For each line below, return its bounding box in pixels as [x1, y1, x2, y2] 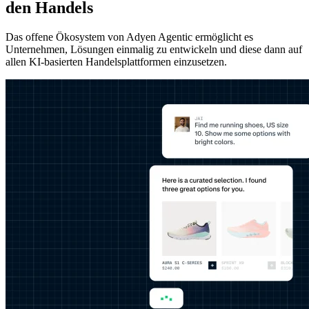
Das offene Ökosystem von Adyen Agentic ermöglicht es [6, 30, 253, 43]
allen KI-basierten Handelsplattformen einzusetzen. [6, 55, 227, 68]
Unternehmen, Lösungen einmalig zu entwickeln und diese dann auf [6, 43, 302, 55]
